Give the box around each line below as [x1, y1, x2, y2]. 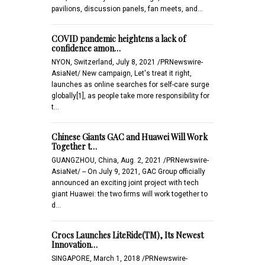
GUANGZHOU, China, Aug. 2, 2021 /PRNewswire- [51, 156, 209, 164]
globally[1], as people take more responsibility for [51, 91, 209, 100]
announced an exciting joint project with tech [51, 178, 199, 187]
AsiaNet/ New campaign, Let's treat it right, [51, 69, 192, 77]
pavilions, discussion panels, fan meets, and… [51, 4, 203, 13]
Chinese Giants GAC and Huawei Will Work [51, 131, 208, 143]
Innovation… [51, 238, 98, 250]
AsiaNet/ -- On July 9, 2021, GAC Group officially [51, 167, 205, 176]
